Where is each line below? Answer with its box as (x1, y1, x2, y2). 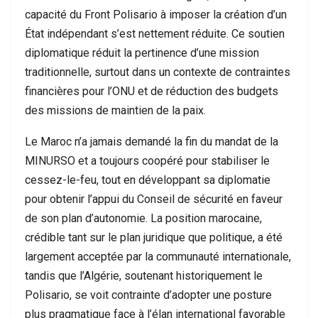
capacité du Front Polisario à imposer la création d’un (25, 8, 287, 21)
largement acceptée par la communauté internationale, (25, 250, 291, 263)
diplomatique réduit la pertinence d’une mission (25, 46, 259, 60)
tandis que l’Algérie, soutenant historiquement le (25, 269, 263, 283)
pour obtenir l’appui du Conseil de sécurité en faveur (25, 192, 283, 206)
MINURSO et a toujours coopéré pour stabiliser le (25, 154, 270, 168)
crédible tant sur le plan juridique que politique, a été (25, 231, 283, 244)
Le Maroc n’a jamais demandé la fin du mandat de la (25, 135, 278, 148)
